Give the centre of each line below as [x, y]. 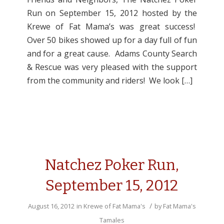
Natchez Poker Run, [112, 165]
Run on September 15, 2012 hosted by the [112, 13]
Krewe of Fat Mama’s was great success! [112, 26]
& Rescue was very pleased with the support [112, 67]
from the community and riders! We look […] [109, 80]
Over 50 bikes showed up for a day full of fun [112, 40]
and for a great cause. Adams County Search [112, 53]
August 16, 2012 [51, 206]
